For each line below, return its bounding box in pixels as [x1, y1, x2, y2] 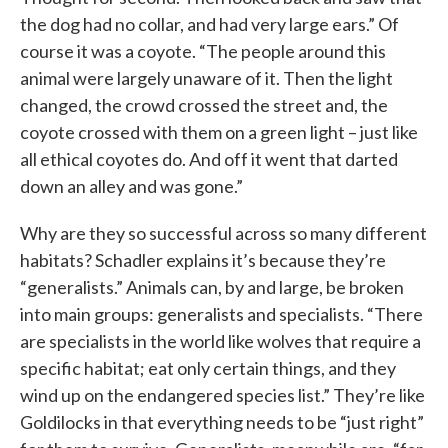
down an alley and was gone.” [20, 175, 243, 198]
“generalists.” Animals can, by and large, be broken [20, 276, 404, 299]
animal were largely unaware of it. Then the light [20, 67, 393, 90]
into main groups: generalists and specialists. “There [20, 303, 423, 326]
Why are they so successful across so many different [20, 222, 427, 245]
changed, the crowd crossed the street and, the [20, 94, 388, 117]
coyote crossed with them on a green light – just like [20, 121, 418, 144]
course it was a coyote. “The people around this [20, 40, 386, 63]
